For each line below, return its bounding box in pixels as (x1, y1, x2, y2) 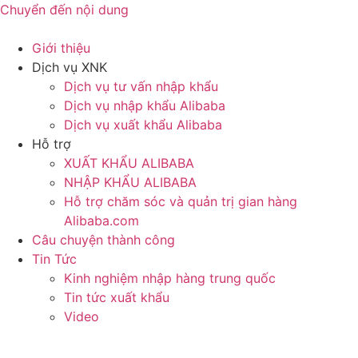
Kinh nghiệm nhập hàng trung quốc (64, 270, 276, 286)
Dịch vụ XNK (32, 59, 107, 75)
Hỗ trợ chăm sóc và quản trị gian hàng (64, 193, 297, 209)
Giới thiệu (32, 40, 90, 56)
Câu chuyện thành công (32, 232, 175, 248)
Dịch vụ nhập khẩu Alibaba (64, 97, 225, 113)
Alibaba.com (64, 213, 139, 229)
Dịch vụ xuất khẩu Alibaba (64, 117, 222, 133)
